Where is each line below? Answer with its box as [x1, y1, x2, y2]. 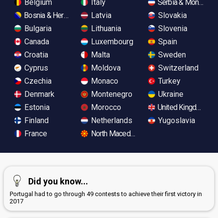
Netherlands [89, 115, 133, 125]
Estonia [22, 102, 50, 112]
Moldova [89, 63, 121, 73]
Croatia [22, 50, 48, 59]
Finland [22, 115, 49, 125]
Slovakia [156, 10, 187, 20]
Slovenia [156, 23, 187, 33]
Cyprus [22, 63, 48, 73]
